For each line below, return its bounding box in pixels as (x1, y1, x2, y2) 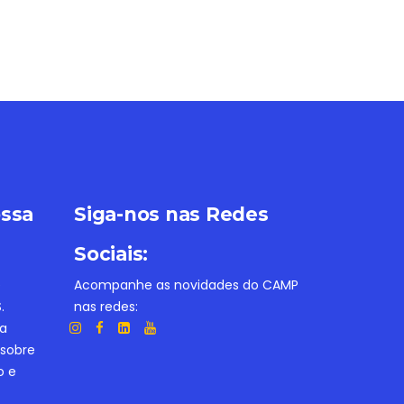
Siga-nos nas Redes (74, 203, 269, 225)
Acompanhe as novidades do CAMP (74, 276, 298, 294)
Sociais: (74, 243, 148, 265)
